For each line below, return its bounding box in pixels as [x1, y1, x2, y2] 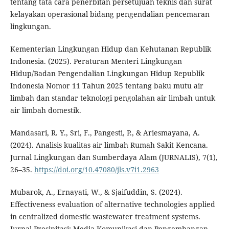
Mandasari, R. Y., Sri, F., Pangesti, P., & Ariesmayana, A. [10, 128, 200, 138]
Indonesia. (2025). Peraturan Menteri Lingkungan [10, 56, 182, 66]
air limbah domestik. [10, 105, 81, 116]
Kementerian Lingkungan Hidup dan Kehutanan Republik [10, 44, 211, 54]
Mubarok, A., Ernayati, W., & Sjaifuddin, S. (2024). [10, 187, 182, 197]
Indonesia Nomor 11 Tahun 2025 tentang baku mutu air [10, 81, 203, 91]
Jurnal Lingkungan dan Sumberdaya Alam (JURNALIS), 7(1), [10, 152, 218, 163]
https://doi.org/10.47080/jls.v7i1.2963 [34, 165, 159, 175]
